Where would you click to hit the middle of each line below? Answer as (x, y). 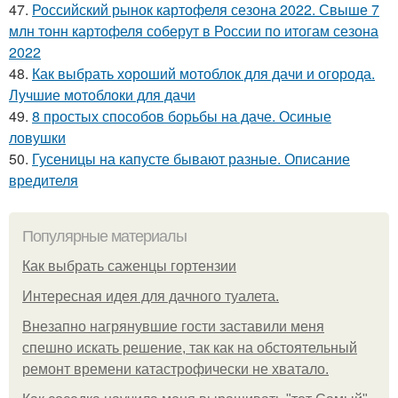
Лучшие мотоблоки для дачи (102, 94)
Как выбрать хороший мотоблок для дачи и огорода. (203, 73)
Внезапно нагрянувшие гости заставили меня (173, 326)
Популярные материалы (104, 236)
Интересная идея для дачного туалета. (151, 296)
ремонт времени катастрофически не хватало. (175, 369)
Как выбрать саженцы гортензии (129, 266)
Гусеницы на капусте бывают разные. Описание (191, 158)
